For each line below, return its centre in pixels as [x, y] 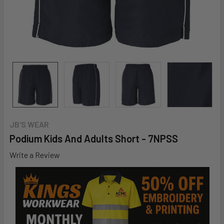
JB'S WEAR [29, 124]
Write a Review [35, 154]
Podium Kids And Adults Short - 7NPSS [94, 138]
